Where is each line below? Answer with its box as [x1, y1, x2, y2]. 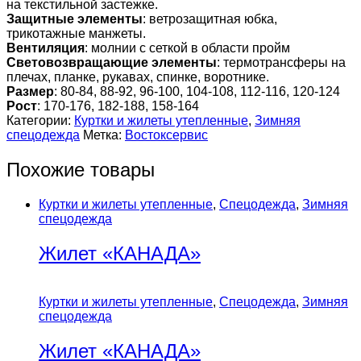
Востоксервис [125, 127, 208, 142]
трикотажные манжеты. [6, 26, 146, 40]
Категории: [6, 113, 74, 127]
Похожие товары [6, 158, 155, 180]
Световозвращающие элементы [6, 55, 217, 69]
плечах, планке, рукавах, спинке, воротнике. [6, 69, 269, 84]
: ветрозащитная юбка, [143, 11, 277, 26]
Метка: [83, 127, 125, 142]
